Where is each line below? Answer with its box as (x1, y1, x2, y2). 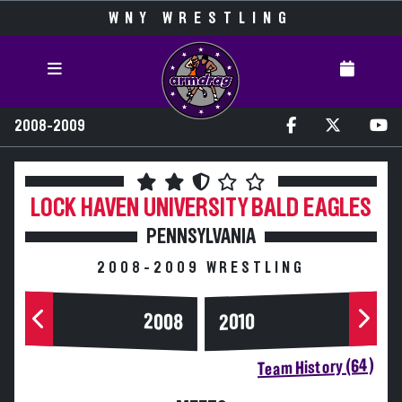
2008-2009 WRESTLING (97, 260, 305, 276)
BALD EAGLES (251, 196, 371, 222)
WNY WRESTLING (109, 11, 293, 27)
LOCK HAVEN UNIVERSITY (31, 196, 247, 222)
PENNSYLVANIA (146, 226, 256, 248)
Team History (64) (258, 356, 373, 380)
